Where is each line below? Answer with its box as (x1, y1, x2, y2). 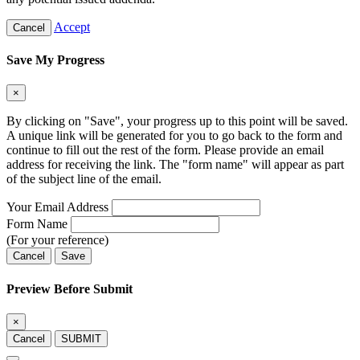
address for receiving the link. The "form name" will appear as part (6, 157, 344, 172)
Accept (54, 19, 90, 34)
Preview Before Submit (6, 281, 133, 296)
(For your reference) (6, 233, 108, 247)
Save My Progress (6, 53, 104, 67)
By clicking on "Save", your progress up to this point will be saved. (6, 114, 348, 129)
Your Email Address (6, 200, 108, 215)
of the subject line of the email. (6, 172, 162, 186)
